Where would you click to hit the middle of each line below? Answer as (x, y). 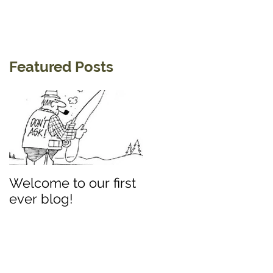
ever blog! (41, 198)
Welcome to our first (73, 183)
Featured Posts (61, 66)
